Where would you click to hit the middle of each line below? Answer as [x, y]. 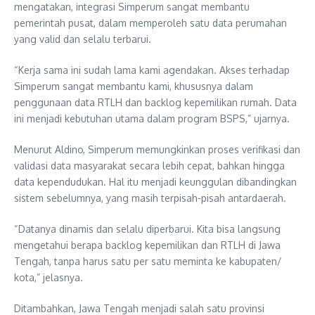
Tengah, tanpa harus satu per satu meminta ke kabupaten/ [148, 261]
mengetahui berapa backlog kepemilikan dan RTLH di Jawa [147, 245]
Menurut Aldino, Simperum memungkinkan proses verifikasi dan [157, 149]
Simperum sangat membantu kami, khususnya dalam [134, 86]
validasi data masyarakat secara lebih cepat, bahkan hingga [149, 166]
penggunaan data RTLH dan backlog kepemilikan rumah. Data [155, 102]
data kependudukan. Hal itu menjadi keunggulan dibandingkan [155, 182]
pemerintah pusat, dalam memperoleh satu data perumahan [150, 23]
